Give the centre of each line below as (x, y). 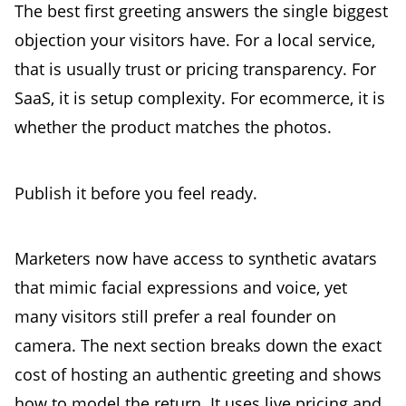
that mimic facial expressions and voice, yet (181, 288)
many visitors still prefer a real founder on (175, 317)
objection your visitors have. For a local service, (195, 40)
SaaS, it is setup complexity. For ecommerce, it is (200, 98)
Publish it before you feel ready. (136, 193)
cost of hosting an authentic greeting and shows (198, 375)
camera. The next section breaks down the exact (198, 346)
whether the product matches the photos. (173, 127)
